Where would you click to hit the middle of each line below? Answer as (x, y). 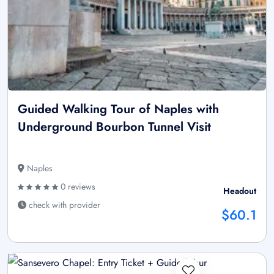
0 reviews (77, 187)
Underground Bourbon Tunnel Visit (114, 127)
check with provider (63, 205)
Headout (240, 191)
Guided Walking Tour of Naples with (118, 109)
